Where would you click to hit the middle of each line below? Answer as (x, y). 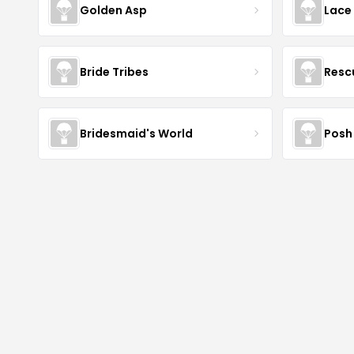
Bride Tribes (114, 72)
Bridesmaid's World (136, 133)
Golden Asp (113, 10)
